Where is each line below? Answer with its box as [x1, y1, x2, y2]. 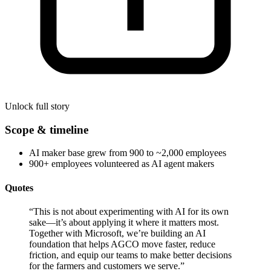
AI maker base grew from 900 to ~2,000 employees [29, 148, 226, 158]
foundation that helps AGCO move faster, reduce [29, 238, 215, 249]
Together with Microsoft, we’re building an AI [29, 227, 206, 238]
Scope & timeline [5, 123, 88, 136]
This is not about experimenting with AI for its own [33, 206, 229, 217]
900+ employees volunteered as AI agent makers [29, 158, 214, 169]
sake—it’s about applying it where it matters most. [29, 217, 219, 227]
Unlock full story [5, 100, 70, 111]
